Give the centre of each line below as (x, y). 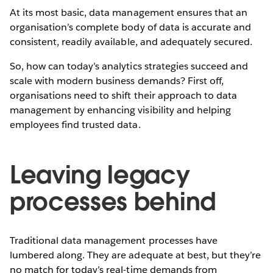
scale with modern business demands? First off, (117, 80)
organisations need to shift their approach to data (123, 95)
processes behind (113, 201)
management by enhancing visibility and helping (120, 110)
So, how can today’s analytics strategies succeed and (129, 66)
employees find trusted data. (75, 124)
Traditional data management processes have (114, 240)
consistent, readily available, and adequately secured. (131, 41)
